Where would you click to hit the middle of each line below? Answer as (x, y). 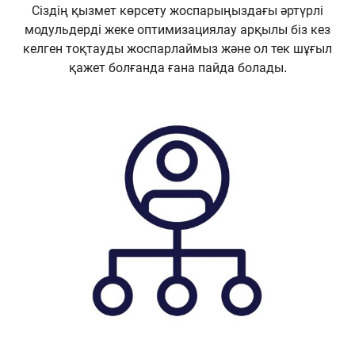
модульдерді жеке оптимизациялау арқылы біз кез (177, 30)
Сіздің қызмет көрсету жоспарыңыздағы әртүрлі (177, 11)
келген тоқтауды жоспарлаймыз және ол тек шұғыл (177, 49)
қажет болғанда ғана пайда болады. (177, 68)
